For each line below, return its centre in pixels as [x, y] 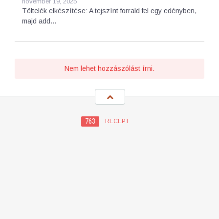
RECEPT [117, 121]
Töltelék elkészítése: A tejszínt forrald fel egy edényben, [109, 11]
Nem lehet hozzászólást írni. [109, 68]
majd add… [39, 21]
